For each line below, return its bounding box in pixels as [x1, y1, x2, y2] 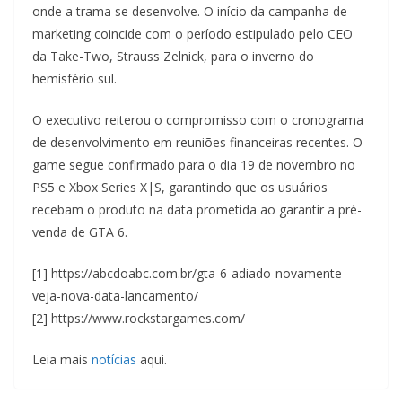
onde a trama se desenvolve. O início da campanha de [32, 3, 347, 21]
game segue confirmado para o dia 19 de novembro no [32, 156, 355, 174]
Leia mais [32, 351, 92, 369]
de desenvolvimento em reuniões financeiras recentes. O [32, 134, 363, 152]
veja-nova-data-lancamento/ [32, 287, 198, 305]
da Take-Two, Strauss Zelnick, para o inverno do [32, 48, 314, 66]
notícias [92, 351, 136, 369]
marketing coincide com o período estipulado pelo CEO [32, 25, 353, 43]
